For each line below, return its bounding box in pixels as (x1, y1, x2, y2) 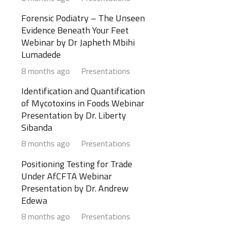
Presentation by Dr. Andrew (21, 181, 129, 195)
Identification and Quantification (21, 84, 145, 98)
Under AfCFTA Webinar (21, 169, 112, 183)
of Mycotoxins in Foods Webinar (21, 96, 144, 110)
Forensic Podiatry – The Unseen (21, 11, 145, 25)
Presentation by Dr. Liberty (21, 108, 126, 123)
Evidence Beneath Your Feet (21, 23, 129, 37)
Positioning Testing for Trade (21, 157, 132, 171)
